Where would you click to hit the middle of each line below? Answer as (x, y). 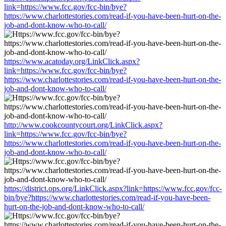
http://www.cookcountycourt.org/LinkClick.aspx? (83, 125)
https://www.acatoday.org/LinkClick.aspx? (72, 61)
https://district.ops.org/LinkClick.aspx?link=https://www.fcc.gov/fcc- (113, 188)
